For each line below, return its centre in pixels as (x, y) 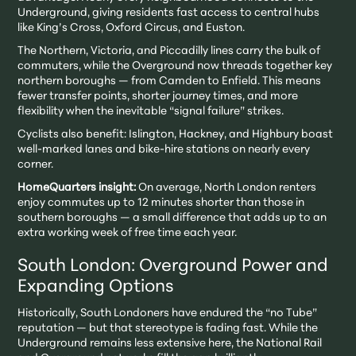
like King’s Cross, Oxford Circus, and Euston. (132, 29)
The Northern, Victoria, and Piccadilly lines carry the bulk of (169, 52)
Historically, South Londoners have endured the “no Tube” (168, 314)
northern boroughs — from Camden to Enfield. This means (170, 82)
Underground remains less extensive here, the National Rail (170, 344)
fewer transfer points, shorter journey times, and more (158, 97)
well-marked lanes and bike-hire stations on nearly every (164, 150)
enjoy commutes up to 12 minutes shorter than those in (161, 203)
